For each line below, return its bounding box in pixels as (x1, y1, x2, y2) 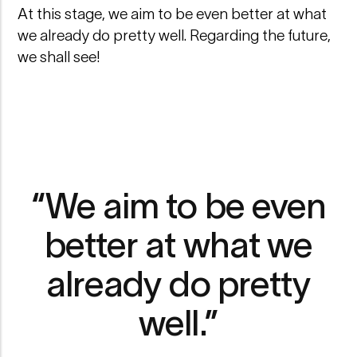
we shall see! (18, 48, 101, 65)
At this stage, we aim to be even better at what (18, 5, 328, 22)
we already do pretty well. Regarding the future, (18, 26, 331, 44)
